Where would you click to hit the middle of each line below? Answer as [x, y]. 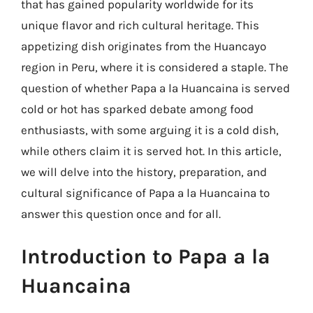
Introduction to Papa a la [146, 256]
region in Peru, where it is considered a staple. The [155, 67]
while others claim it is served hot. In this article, [151, 151]
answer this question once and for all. [121, 213]
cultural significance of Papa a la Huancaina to [145, 192]
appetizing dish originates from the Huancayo [144, 46]
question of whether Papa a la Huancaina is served [155, 88]
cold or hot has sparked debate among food [137, 109]
